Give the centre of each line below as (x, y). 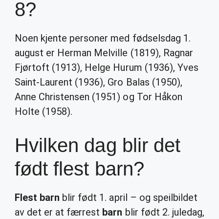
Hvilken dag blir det (98, 145)
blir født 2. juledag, (163, 212)
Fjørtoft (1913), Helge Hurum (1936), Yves (107, 67)
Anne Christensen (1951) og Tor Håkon (99, 97)
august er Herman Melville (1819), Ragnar (104, 53)
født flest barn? (79, 169)
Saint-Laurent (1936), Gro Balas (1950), (99, 82)
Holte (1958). (44, 111)
